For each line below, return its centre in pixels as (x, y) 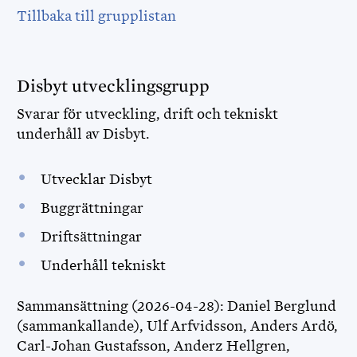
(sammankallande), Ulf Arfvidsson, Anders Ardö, (177, 326)
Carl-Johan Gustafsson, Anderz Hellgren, (153, 346)
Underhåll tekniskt (104, 265)
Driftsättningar (92, 237)
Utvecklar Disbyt (98, 179)
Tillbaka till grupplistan (96, 16)
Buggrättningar (93, 208)
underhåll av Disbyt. (85, 134)
